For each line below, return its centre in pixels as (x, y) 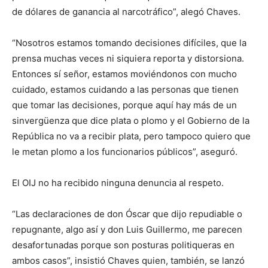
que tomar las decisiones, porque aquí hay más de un (124, 105)
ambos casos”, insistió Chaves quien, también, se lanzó (128, 261)
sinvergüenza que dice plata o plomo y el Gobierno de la (131, 121)
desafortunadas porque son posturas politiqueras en (123, 245)
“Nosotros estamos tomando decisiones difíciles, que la (129, 43)
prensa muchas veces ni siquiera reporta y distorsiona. (128, 58)
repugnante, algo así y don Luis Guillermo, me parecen (127, 229)
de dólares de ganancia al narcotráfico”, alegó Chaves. (126, 12)
